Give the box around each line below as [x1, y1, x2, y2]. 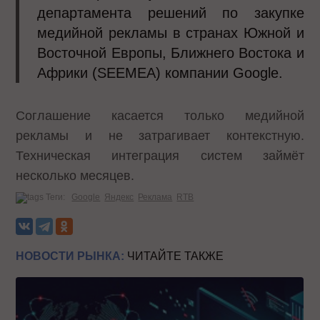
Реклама [138, 191, 173, 202]
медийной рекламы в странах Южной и [37, 24, 304, 41]
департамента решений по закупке [37, 4, 304, 21]
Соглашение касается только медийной [16, 108, 304, 123]
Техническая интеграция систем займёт [16, 148, 304, 163]
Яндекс [104, 191, 134, 202]
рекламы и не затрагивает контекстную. [16, 128, 304, 143]
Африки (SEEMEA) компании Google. [37, 64, 284, 81]
